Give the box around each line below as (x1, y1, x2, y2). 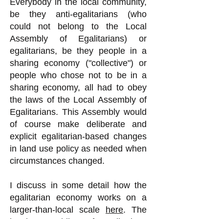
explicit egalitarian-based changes (10, 131, 147, 141)
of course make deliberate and (10, 119, 147, 129)
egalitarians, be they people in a (10, 46, 147, 56)
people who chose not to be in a (10, 70, 147, 80)
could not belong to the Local (10, 22, 147, 31)
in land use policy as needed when (10, 144, 147, 153)
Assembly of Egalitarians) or (10, 34, 147, 44)
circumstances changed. (10, 156, 105, 166)
